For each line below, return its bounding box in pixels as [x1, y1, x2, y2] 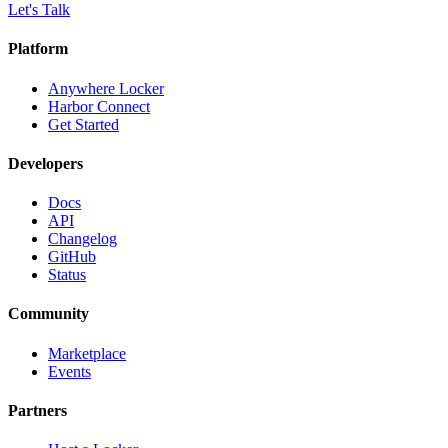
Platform [8, 40, 68, 58]
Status [48, 266, 86, 284]
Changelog [48, 230, 117, 248]
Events [48, 362, 91, 380]
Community [8, 305, 89, 323]
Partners [8, 401, 67, 419]
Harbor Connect [48, 97, 150, 115]
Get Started [48, 115, 119, 133]
